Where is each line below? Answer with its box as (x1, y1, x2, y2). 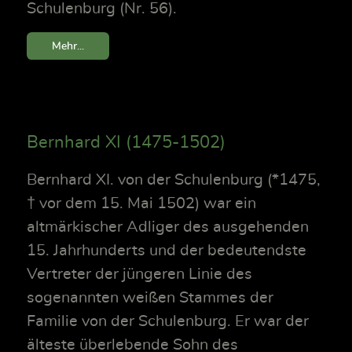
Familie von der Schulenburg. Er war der (27, 313, 309, 329)
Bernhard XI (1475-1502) (27, 133, 225, 151)
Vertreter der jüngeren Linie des (27, 266, 252, 282)
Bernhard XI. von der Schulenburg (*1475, (27, 171, 321, 188)
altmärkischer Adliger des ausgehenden (27, 218, 309, 235)
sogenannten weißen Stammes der (27, 289, 273, 306)
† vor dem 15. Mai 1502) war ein (27, 195, 256, 211)
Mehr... (52, 39, 84, 52)
